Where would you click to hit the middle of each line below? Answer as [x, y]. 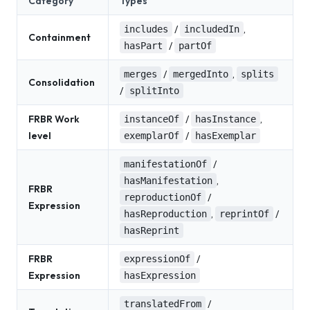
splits [257, 74]
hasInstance [226, 119]
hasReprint [152, 230]
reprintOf [244, 214]
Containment [60, 37]
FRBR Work [54, 119]
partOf [195, 46]
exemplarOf [152, 136]
